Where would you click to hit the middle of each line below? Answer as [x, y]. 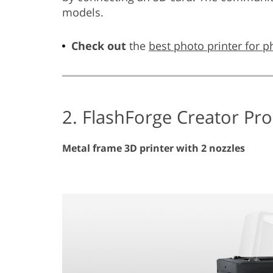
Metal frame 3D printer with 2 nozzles [154, 148]
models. [83, 12]
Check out [99, 45]
